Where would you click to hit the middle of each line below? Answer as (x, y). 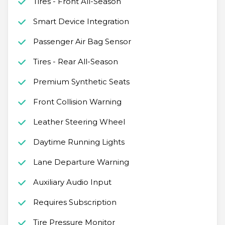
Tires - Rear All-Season (75, 62)
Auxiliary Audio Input (72, 182)
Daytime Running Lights (79, 142)
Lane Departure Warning (81, 162)
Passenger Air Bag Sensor (82, 42)
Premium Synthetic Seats (81, 82)
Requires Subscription (75, 202)
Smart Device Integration (81, 22)
